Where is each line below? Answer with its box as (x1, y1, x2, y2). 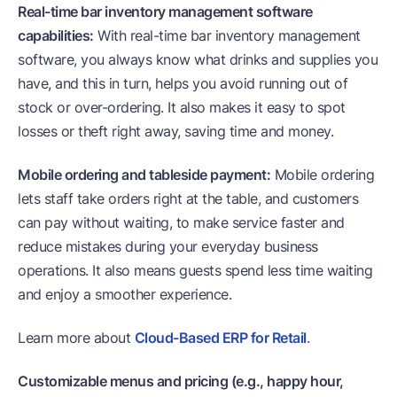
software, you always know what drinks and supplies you (18, 50, 378, 68)
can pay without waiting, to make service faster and (18, 213, 345, 231)
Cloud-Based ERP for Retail (134, 328, 307, 346)
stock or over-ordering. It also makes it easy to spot (18, 97, 346, 116)
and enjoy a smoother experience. (18, 284, 231, 303)
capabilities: (18, 26, 94, 44)
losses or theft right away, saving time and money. (18, 121, 333, 140)
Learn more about (18, 328, 135, 346)
